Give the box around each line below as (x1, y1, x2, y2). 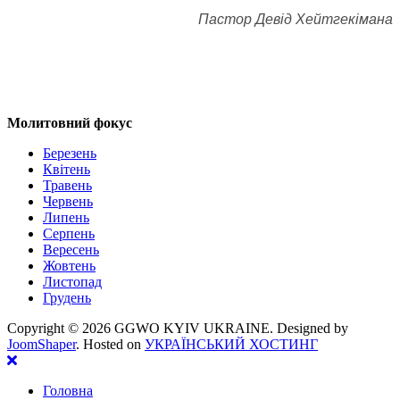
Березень (43, 146, 96, 162)
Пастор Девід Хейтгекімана (198, 12, 393, 28)
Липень (43, 210, 89, 226)
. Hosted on (76, 337, 145, 353)
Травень (43, 178, 92, 194)
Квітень (43, 162, 90, 178)
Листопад (43, 274, 102, 290)
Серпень (43, 226, 95, 242)
